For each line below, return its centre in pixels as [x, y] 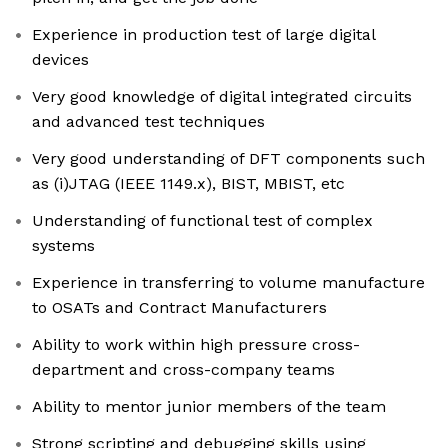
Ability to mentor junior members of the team [209, 407]
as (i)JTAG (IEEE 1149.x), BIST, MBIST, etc [188, 184]
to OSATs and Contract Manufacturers [179, 308]
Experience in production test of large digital [204, 35]
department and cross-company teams [183, 370]
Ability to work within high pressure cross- [196, 345]
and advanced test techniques [148, 122]
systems [63, 246]
